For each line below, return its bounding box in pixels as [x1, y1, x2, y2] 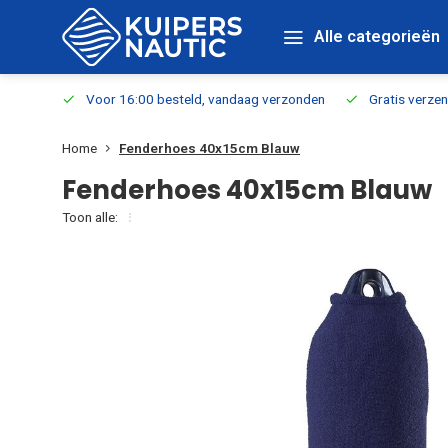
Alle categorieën [314, 27, 440, 46]
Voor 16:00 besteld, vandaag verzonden [86, 91, 325, 107]
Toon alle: [62, 209, 118, 225]
